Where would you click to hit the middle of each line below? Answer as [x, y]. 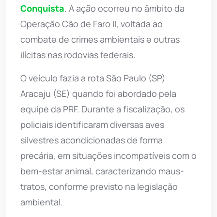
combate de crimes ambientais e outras [100, 39]
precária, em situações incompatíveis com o [108, 156]
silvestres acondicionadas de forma [92, 140]
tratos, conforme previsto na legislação [99, 187]
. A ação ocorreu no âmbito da [124, 8]
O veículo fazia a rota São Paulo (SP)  [94, 78]
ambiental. [42, 202]
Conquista [42, 8]
